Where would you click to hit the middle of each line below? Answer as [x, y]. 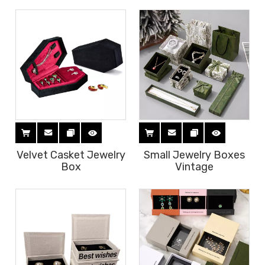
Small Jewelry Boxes [194, 155]
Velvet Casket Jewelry [71, 155]
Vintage [194, 167]
